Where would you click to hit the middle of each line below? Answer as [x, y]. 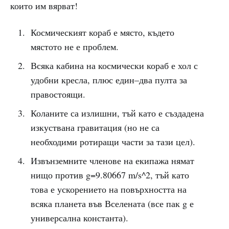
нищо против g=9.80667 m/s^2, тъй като [110, 175]
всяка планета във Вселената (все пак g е [112, 203]
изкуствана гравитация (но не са [95, 127]
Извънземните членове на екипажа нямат [112, 161]
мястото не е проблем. [74, 47]
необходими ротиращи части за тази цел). [113, 142]
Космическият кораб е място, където [102, 32]
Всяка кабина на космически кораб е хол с [114, 65]
